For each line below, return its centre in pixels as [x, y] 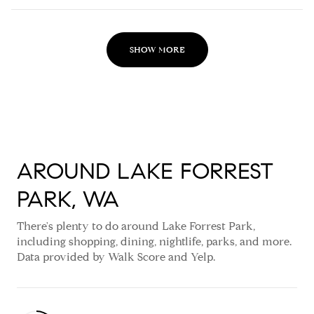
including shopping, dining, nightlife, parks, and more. [154, 241]
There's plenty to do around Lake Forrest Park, [136, 226]
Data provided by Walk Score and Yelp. [116, 257]
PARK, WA [68, 199]
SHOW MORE [157, 49]
